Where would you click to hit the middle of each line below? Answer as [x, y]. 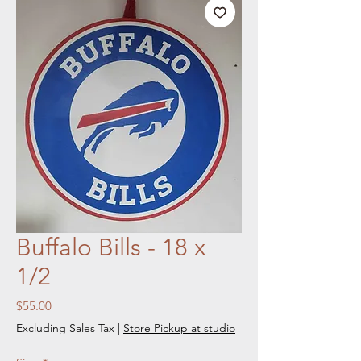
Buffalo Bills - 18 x [111, 247]
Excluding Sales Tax [65, 328]
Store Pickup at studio [179, 328]
